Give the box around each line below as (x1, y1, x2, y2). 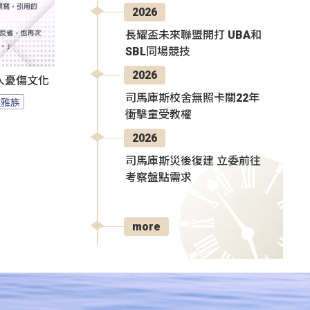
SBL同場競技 (125, 44, 190, 58)
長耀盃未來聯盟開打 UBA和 (125, 28, 262, 42)
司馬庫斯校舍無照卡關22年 (125, 91, 259, 104)
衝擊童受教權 (125, 107, 192, 121)
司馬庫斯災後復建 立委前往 (125, 154, 261, 167)
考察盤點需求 (125, 170, 192, 184)
